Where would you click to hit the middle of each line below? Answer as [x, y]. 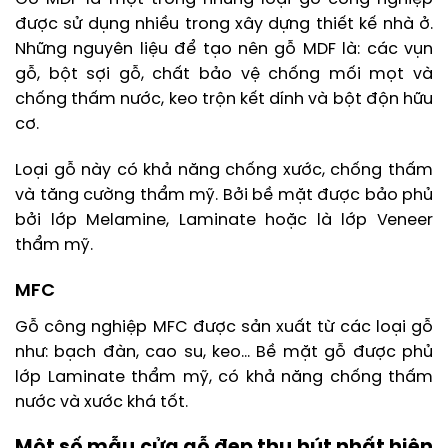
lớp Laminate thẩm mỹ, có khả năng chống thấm [224, 378]
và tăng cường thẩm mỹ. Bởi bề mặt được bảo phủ [224, 195]
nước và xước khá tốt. [101, 403]
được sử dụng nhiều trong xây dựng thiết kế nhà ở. [224, 24]
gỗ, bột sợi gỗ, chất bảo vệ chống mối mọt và [224, 74]
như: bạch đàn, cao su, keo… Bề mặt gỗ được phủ [224, 353]
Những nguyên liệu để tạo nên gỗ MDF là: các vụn [224, 49]
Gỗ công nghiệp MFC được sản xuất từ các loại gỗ [224, 328]
